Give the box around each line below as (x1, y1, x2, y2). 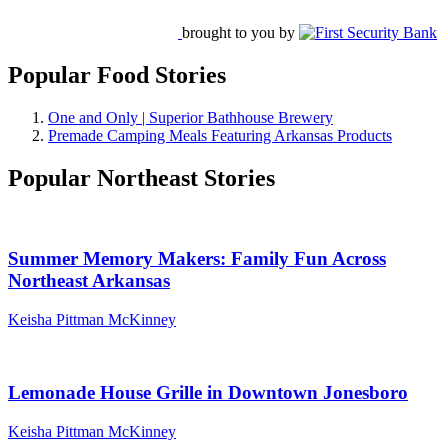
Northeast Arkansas (8, 270, 170, 292)
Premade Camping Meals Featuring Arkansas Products (48, 126, 392, 144)
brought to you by (182, 24, 295, 41)
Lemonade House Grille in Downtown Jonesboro (8, 381, 408, 403)
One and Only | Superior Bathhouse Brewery (48, 108, 333, 126)
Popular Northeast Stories (8, 164, 275, 191)
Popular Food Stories (8, 61, 226, 88)
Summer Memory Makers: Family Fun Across (8, 248, 386, 270)
